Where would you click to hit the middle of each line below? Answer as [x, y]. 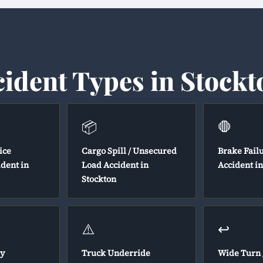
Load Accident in [115, 165]
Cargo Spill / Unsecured [129, 151]
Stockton [99, 179]
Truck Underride [116, 253]
